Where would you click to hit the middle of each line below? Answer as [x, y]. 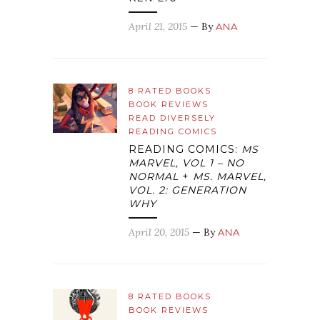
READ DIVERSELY [172, 118]
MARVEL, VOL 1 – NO [186, 163]
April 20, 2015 [159, 232]
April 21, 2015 [158, 27]
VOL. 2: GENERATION [187, 190]
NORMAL [154, 177]
